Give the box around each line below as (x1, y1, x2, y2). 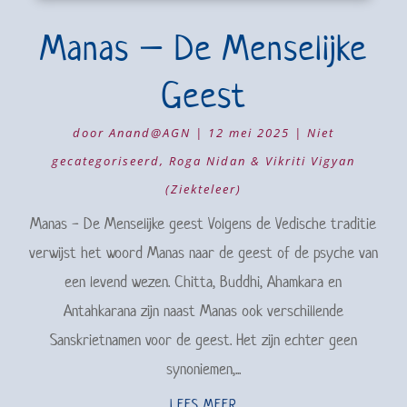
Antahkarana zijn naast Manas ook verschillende (63, 300, 343, 321)
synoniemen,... (165, 358, 241, 379)
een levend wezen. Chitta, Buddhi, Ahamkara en (65, 271, 342, 292)
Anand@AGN (108, 124, 191, 141)
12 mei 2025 (207, 124, 290, 141)
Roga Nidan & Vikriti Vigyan (168, 152, 355, 169)
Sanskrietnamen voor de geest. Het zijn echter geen (49, 329, 357, 350)
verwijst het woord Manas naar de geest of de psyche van (28, 242, 378, 263)
